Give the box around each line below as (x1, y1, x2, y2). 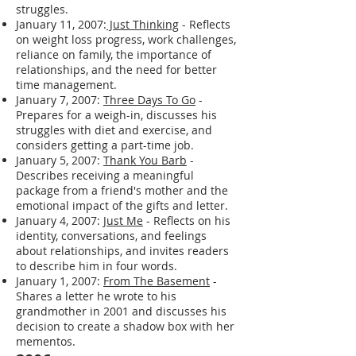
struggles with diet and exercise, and (16, 122, 212, 137)
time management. (16, 76, 117, 92)
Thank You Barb (103, 152, 187, 168)
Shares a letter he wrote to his (16, 288, 176, 304)
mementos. (16, 333, 75, 349)
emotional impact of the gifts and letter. (16, 197, 228, 213)
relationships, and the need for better (16, 61, 217, 77)
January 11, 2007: (16, 16, 106, 32)
